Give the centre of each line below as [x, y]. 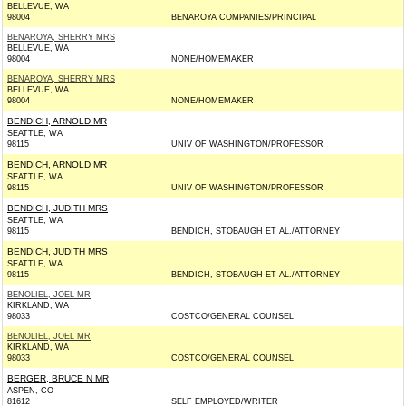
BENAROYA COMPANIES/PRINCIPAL [244, 17]
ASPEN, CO [30, 391]
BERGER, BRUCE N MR [58, 378]
